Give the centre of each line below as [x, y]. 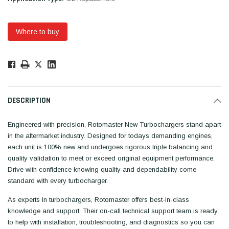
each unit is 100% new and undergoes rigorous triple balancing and [110, 147]
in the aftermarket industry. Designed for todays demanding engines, [110, 136]
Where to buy [38, 32]
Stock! [18, 55]
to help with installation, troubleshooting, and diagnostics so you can [111, 222]
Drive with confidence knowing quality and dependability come [102, 169]
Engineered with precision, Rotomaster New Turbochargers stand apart [114, 124]
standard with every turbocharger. [58, 181]
